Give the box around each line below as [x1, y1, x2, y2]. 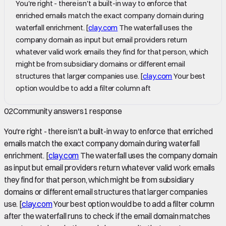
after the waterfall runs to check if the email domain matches [4, 210, 211, 221]
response [89, 105, 122, 116]
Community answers [13, 105, 84, 116]
